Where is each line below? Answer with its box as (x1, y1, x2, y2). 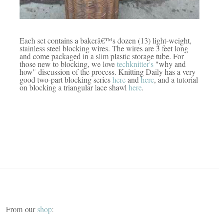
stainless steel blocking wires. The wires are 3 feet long (20, 43, 188, 53)
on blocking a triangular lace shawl (20, 82, 129, 92)
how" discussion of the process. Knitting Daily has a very (20, 66, 196, 77)
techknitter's (117, 58, 153, 69)
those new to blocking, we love (20, 58, 117, 69)
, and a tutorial (154, 74, 198, 85)
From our (6, 203, 38, 214)
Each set (20, 35, 47, 45)
